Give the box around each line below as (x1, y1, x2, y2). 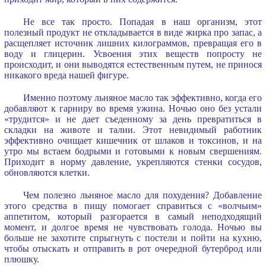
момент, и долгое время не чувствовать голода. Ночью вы (4, 221, 262, 232)
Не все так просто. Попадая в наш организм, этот (23, 16, 262, 27)
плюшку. (4, 254, 39, 264)
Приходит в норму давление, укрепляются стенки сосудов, (4, 156, 262, 167)
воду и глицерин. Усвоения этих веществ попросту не (4, 48, 262, 59)
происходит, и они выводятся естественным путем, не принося (4, 59, 262, 69)
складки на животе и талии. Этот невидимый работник (4, 124, 262, 135)
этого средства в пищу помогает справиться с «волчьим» (4, 200, 262, 211)
